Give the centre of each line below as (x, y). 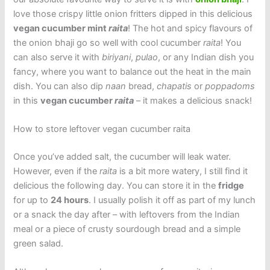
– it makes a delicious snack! (193, 100)
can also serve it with (58, 57)
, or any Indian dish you (206, 57)
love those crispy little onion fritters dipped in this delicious (133, 14)
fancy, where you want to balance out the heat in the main (133, 71)
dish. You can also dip (60, 86)
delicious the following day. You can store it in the (116, 185)
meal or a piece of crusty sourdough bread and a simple (127, 229)
